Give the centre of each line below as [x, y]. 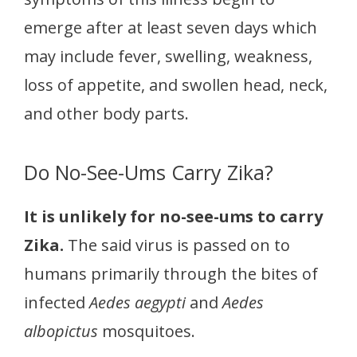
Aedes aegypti [137, 303]
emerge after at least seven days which [171, 28]
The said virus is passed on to [177, 245]
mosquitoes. [147, 331]
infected [57, 303]
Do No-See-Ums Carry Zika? [149, 173]
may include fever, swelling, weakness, [168, 57]
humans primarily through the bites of [171, 274]
